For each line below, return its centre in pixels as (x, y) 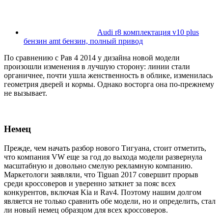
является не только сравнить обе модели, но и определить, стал (110, 201)
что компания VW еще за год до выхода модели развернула (103, 157)
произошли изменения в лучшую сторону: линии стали (97, 67)
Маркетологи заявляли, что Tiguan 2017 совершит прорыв (101, 174)
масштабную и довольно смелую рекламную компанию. (98, 165)
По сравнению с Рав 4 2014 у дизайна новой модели (92, 58)
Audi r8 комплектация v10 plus (148, 32)
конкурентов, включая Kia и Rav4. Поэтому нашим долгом (103, 192)
